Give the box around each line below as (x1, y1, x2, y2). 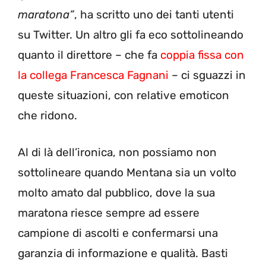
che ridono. (18, 108, 77, 122)
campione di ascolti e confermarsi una (18, 226, 218, 240)
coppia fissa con (160, 47, 244, 62)
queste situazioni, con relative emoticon (18, 88, 229, 102)
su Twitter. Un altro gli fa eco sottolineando (18, 27, 243, 42)
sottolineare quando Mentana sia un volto (18, 166, 236, 180)
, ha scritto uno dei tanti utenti (74, 7, 234, 21)
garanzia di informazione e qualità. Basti (18, 246, 228, 261)
